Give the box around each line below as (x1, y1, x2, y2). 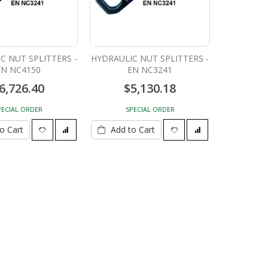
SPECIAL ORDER (125, 104, 175, 114)
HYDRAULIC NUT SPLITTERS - (91, 52, 209, 64)
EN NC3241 (127, 63, 173, 75)
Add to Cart (111, 123, 156, 135)
